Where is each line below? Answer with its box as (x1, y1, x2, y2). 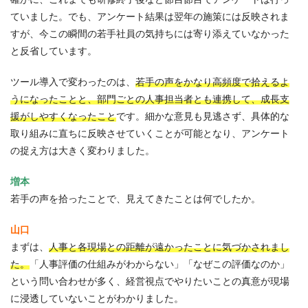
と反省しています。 (10, 45, 97, 57)
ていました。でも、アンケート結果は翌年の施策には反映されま (10, 11, 289, 23)
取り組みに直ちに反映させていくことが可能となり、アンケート (10, 128, 289, 140)
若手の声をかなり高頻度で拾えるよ (135, 76, 289, 88)
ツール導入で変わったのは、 (10, 76, 135, 88)
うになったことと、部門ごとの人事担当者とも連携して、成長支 (10, 93, 289, 105)
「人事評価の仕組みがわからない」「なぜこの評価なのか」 (30, 258, 289, 270)
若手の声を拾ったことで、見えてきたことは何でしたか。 (10, 193, 261, 205)
